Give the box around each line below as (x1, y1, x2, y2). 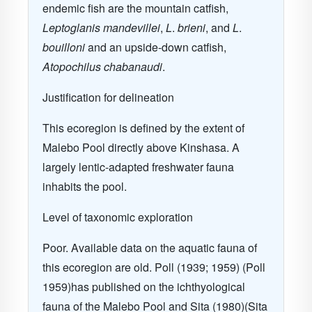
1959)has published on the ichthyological (42, 279, 245, 295)
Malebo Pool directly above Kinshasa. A (42, 139, 240, 155)
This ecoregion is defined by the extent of (42, 120, 244, 136)
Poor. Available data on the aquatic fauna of (42, 240, 257, 256)
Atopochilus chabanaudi (42, 58, 162, 75)
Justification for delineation (42, 89, 174, 105)
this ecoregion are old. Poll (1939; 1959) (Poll (42, 259, 265, 275)
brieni (178, 19, 205, 36)
